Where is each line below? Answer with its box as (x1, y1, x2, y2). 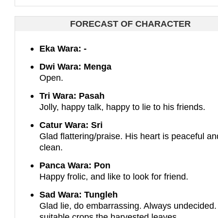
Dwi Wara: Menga (39, 61, 112, 72)
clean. (39, 142, 63, 153)
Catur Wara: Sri (39, 120, 103, 130)
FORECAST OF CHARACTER (70, 18, 191, 29)
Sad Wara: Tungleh (39, 189, 118, 200)
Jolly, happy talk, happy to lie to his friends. (39, 102, 206, 112)
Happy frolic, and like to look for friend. (39, 171, 189, 182)
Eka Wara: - (39, 43, 87, 54)
